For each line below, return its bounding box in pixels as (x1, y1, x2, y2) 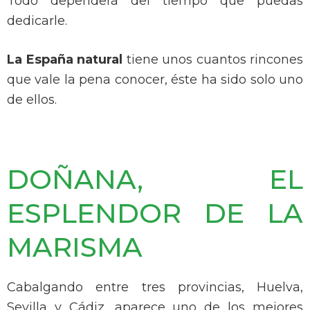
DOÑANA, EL (7, 162, 303, 196)
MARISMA (7, 230, 143, 264)
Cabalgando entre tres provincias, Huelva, (7, 280, 303, 295)
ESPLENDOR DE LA (7, 196, 303, 230)
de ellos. (7, 92, 57, 108)
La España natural (7, 52, 122, 68)
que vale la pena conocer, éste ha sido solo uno (7, 72, 303, 88)
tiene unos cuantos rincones (122, 52, 303, 68)
